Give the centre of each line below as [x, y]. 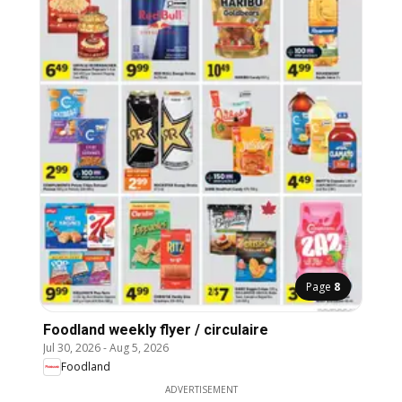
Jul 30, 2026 [72, 347]
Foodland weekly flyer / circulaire [156, 329]
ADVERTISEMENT [201, 389]
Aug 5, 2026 [139, 347]
